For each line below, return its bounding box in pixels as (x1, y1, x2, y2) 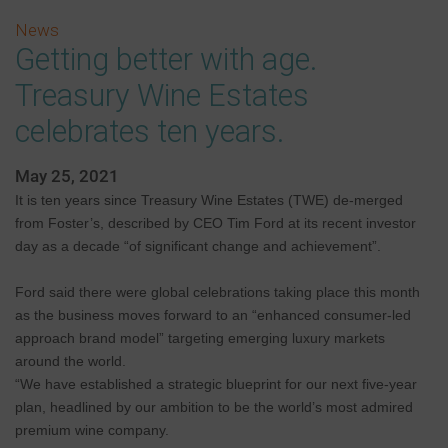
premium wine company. (15, 422, 173, 439)
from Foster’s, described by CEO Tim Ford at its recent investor (15, 215, 416, 232)
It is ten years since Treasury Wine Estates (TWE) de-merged (15, 192, 403, 209)
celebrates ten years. (15, 114, 284, 150)
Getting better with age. (15, 42, 317, 78)
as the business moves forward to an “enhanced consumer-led (15, 307, 411, 324)
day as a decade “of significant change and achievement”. (15, 238, 381, 255)
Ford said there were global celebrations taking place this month (15, 284, 420, 301)
